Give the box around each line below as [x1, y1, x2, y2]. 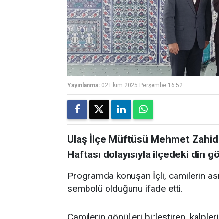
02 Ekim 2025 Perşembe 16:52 [101, 82, 183, 88]
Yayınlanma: [67, 82, 100, 88]
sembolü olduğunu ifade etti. [67, 183, 183, 194]
